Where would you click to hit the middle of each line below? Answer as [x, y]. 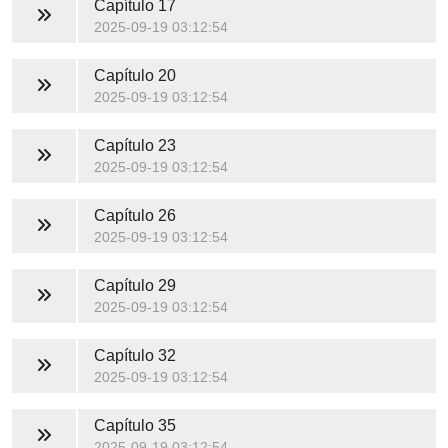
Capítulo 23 [134, 145]
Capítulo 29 [134, 285]
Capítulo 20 [134, 75]
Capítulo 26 [134, 215]
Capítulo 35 [134, 425]
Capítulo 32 [134, 355]
